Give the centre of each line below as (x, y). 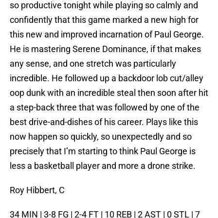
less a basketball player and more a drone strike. (103, 166)
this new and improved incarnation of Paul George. (107, 35)
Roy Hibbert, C (37, 190)
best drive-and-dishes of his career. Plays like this (104, 122)
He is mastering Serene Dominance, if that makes (105, 49)
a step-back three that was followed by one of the (105, 108)
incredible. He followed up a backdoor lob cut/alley (107, 78)
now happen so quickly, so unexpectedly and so (101, 137)
